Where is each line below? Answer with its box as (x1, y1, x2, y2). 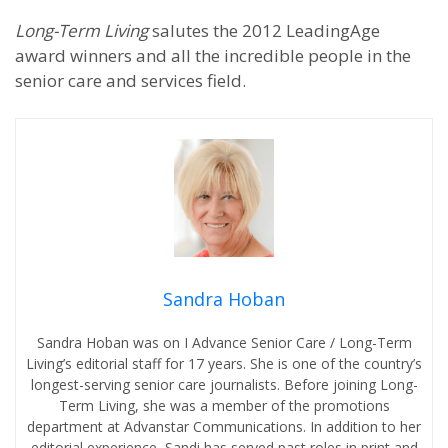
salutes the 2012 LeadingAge (148, 19, 380, 42)
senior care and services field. (15, 69, 246, 92)
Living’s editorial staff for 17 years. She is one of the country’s (26, 354, 422, 374)
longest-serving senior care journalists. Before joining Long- (30, 375, 418, 395)
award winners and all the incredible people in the (15, 44, 411, 67)
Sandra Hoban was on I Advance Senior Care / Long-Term (36, 333, 412, 353)
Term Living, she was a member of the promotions (58, 396, 390, 416)
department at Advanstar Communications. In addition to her (27, 417, 421, 437)
